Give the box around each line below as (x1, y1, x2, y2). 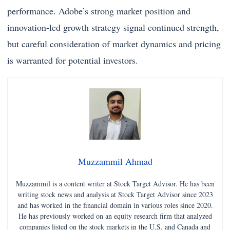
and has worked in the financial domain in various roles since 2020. (17, 200, 213, 210)
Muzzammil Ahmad (78, 155, 152, 168)
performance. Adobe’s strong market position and (7, 5, 190, 17)
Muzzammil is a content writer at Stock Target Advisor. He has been (15, 179, 215, 189)
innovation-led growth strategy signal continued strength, (7, 21, 219, 34)
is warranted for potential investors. (7, 54, 138, 67)
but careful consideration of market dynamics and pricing (7, 37, 221, 50)
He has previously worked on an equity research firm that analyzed (18, 211, 212, 221)
